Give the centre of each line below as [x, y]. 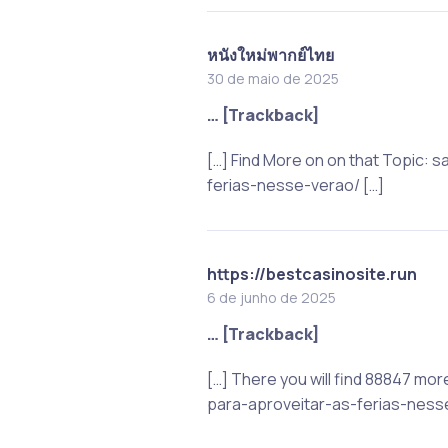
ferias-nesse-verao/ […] [295, 184]
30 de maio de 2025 [272, 78]
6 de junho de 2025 [271, 297]
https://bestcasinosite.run [311, 273]
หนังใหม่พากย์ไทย [270, 54]
